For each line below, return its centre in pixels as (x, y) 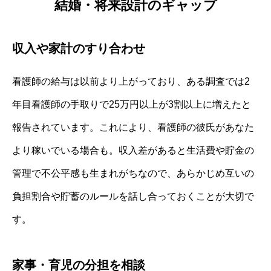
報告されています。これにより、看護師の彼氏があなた (133, 127)
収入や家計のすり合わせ (79, 48)
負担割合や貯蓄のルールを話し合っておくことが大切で (133, 196)
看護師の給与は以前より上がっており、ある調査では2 (131, 81)
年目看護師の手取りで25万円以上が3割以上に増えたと (132, 104)
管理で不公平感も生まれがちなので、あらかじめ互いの (133, 173)
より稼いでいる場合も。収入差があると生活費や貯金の (133, 150)
